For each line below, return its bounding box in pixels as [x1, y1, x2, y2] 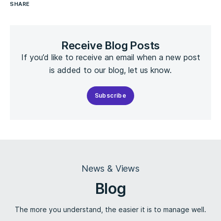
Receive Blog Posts [61, 39, 160, 52]
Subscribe [94, 92, 127, 99]
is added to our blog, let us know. [49, 65, 172, 75]
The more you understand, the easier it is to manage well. [15, 205, 206, 214]
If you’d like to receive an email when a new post [21, 52, 200, 62]
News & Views [81, 163, 140, 174]
